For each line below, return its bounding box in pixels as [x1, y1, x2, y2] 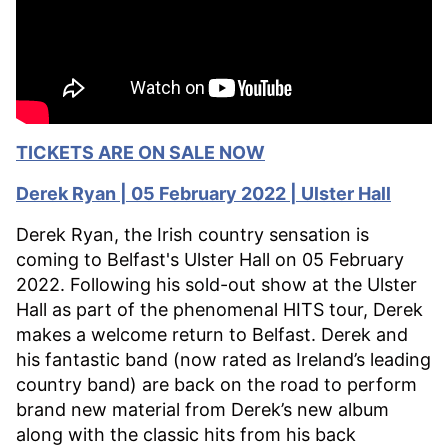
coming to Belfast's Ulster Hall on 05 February [16, 248, 404, 270]
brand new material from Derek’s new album [16, 398, 389, 420]
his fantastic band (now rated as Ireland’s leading [16, 348, 431, 370]
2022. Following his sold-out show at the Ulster [16, 273, 417, 295]
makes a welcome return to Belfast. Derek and [16, 323, 408, 345]
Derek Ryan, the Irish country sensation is [16, 223, 369, 245]
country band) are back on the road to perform [16, 373, 417, 395]
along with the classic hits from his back [16, 423, 356, 445]
